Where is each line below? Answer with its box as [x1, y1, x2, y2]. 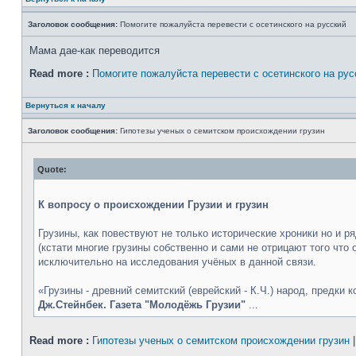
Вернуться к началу [25, 101, 106, 110]
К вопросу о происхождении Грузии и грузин [38, 199, 269, 211]
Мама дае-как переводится [29, 44, 160, 56]
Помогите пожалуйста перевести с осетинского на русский [118, 20, 346, 29]
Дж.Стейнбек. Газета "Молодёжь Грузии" [38, 299, 249, 311]
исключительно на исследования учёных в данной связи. [38, 256, 316, 268]
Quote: [37, 164, 67, 174]
